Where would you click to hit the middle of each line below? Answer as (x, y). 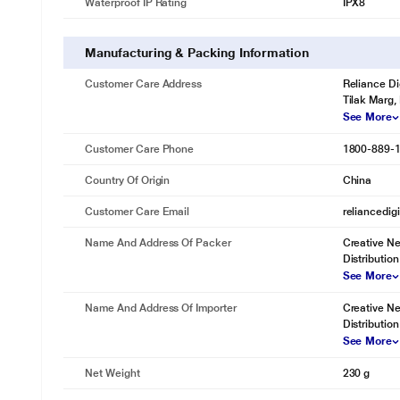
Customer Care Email (137, 212)
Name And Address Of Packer (158, 243)
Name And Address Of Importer (161, 308)
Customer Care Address (144, 84)
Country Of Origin (128, 180)
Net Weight (112, 373)
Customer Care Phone (140, 149)
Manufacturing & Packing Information (197, 53)
